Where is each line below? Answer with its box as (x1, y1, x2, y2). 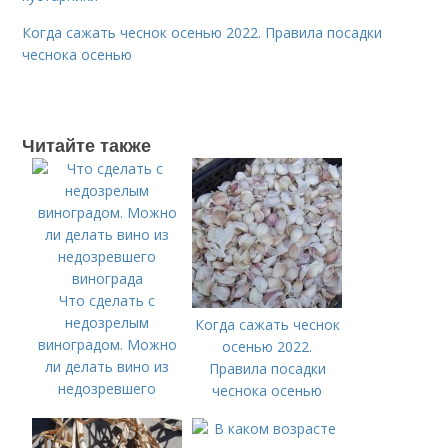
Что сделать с (59, 291, 156, 310)
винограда (71, 401, 143, 420)
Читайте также (22, 132, 152, 158)
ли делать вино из (45, 357, 170, 376)
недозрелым (65, 313, 150, 332)
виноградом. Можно (37, 335, 177, 354)
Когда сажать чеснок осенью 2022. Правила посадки (22, 23, 383, 42)
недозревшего (58, 379, 157, 398)
